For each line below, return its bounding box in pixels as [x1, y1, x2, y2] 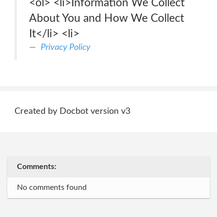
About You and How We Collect [29, 13, 184, 24]
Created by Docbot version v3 [15, 107, 130, 116]
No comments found [17, 184, 87, 191]
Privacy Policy [41, 43, 91, 52]
